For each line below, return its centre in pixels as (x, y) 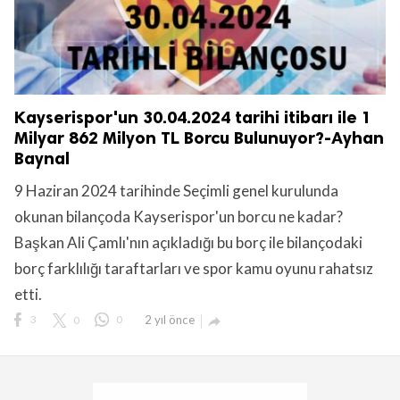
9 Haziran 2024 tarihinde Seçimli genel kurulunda (176, 191)
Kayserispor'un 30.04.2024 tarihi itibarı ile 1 (193, 118)
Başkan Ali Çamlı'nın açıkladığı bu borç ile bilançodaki (188, 243)
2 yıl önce (170, 320)
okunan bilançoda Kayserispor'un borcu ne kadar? (179, 217)
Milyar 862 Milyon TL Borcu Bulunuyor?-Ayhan (199, 138)
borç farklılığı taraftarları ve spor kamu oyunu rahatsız (194, 269)
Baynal (42, 159)
